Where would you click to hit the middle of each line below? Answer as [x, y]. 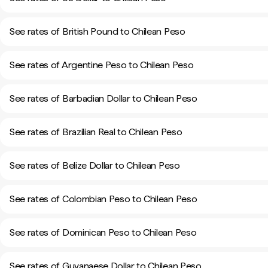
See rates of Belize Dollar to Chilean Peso [95, 165]
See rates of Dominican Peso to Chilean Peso [103, 232]
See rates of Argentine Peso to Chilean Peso [102, 65]
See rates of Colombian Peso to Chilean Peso [103, 199]
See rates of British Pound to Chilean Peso [98, 31]
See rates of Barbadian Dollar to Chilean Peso [103, 98]
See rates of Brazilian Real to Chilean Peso [96, 132]
